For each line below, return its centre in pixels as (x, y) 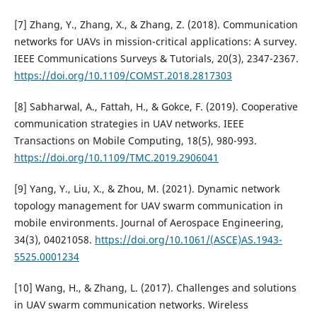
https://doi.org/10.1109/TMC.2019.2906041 (116, 158)
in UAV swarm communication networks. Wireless (131, 305)
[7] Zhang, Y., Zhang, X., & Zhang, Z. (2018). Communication (156, 25)
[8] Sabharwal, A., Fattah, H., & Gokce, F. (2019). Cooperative (156, 107)
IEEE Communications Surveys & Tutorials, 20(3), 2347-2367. (156, 59)
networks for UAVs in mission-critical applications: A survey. (155, 42)
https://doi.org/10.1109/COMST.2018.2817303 (123, 76)
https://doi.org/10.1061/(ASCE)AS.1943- (188, 240)
